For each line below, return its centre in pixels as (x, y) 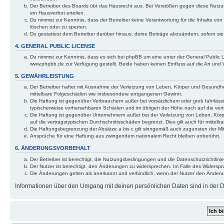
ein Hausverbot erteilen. (57, 12)
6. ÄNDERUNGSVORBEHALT (53, 148)
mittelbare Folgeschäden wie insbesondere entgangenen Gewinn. (106, 94)
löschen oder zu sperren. (59, 26)
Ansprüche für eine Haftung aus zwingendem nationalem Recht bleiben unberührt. (125, 136)
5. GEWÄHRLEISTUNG (44, 76)
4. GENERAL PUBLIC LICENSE (55, 46)
